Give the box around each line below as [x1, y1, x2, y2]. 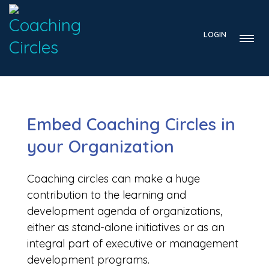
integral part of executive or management [27, 237, 238, 250]
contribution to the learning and [27, 188, 186, 202]
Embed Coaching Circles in [27, 113, 235, 134]
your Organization [27, 136, 174, 157]
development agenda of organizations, [27, 204, 222, 218]
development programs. [27, 253, 150, 267]
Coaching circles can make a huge [27, 172, 200, 186]
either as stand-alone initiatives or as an [27, 220, 225, 234]
